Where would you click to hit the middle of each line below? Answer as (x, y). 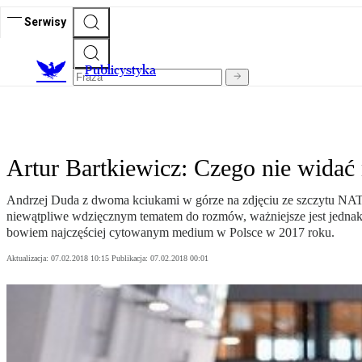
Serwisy (45, 21)
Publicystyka (120, 70)
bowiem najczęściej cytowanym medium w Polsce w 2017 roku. (170, 233)
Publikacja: (131, 259)
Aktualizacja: (29, 259)
